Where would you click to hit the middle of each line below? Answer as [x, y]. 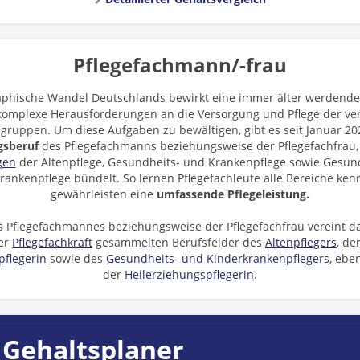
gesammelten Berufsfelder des [179, 242]
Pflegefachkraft [52, 242]
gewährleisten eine [104, 194]
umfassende [190, 194]
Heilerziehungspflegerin [189, 274]
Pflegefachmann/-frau [180, 65]
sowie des [78, 258]
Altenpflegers [301, 242]
